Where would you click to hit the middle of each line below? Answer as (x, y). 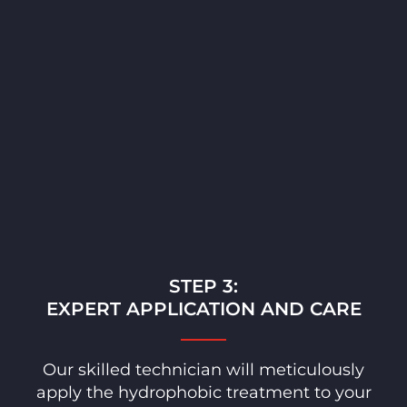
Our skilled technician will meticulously (203, 370)
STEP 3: (203, 287)
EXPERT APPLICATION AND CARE (203, 309)
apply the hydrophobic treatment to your (203, 393)
